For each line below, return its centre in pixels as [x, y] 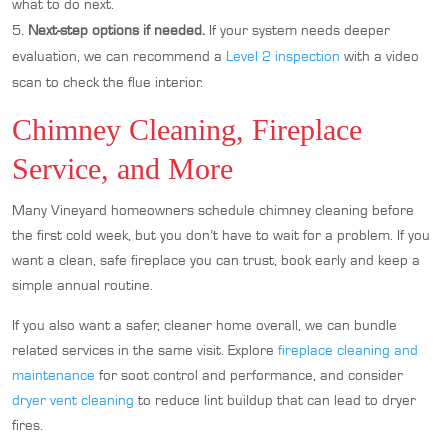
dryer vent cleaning [73, 400]
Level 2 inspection [283, 56]
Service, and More [122, 168]
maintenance [53, 375]
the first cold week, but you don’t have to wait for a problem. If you [221, 235]
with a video [379, 56]
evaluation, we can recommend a [119, 56]
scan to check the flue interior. [107, 82]
